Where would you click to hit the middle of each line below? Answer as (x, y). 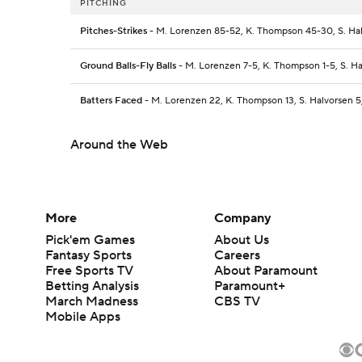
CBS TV (238, 301)
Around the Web (119, 145)
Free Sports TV (89, 271)
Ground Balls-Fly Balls (128, 66)
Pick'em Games (90, 240)
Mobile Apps (83, 317)
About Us (242, 240)
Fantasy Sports (88, 255)
